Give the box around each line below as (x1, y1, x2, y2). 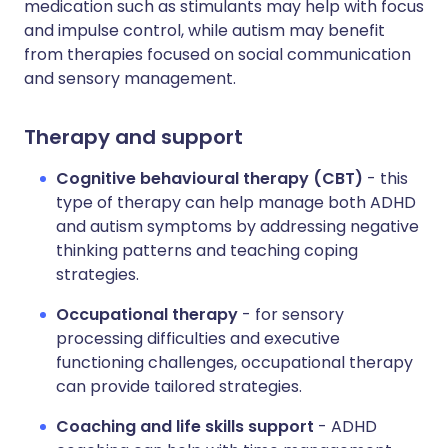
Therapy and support (24, 123, 243, 151)
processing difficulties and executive (56, 327, 340, 350)
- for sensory (238, 303, 344, 326)
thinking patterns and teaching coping (56, 239, 358, 262)
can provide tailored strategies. (56, 375, 302, 398)
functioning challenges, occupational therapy (56, 351, 413, 374)
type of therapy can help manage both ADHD (56, 191, 416, 214)
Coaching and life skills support (56, 415, 314, 438)
